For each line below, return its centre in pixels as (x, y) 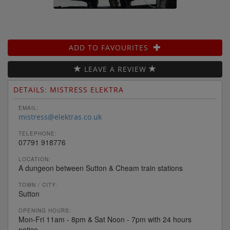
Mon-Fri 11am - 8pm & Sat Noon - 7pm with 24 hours (105, 219)
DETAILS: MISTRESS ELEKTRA (69, 90)
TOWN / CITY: (38, 185)
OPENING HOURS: (45, 210)
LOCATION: (35, 159)
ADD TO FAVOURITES (111, 47)
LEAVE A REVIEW (115, 69)
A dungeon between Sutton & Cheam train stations (101, 168)
